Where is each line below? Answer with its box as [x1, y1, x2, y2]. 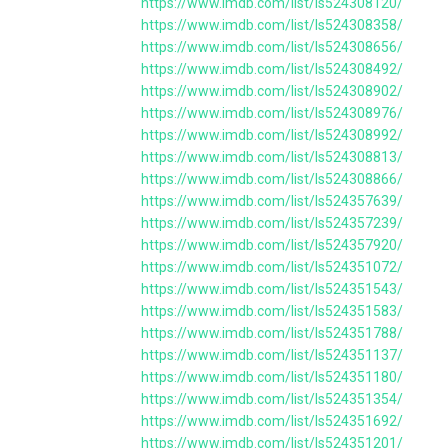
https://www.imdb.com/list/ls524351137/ [141, 347, 403, 363]
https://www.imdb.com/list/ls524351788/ [141, 325, 403, 341]
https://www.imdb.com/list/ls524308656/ [141, 39, 403, 55]
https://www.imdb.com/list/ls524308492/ [141, 61, 403, 77]
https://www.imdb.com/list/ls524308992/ [141, 127, 403, 143]
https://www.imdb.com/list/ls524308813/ [141, 149, 403, 165]
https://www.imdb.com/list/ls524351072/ [141, 259, 403, 275]
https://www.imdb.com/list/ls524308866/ [141, 171, 403, 187]
